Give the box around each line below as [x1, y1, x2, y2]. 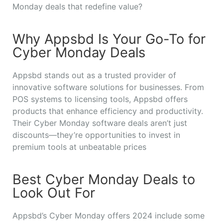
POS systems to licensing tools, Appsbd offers [12, 94, 188, 104]
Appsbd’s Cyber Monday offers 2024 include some [12, 210, 205, 221]
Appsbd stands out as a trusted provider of [12, 70, 176, 80]
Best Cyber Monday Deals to [12, 171, 195, 188]
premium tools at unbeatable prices [12, 141, 146, 152]
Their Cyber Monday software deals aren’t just [12, 117, 187, 128]
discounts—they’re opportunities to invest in [12, 129, 180, 140]
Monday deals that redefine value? [12, 1, 142, 11]
